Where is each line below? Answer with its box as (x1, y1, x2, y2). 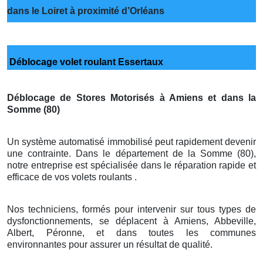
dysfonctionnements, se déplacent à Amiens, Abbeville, (7, 215, 256, 226)
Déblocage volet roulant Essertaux (7, 56, 163, 67)
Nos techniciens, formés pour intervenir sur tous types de (7, 204, 256, 214)
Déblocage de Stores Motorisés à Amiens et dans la (7, 92, 256, 103)
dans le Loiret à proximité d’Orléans (7, 5, 164, 16)
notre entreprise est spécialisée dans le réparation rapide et (7, 160, 256, 170)
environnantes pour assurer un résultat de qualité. (7, 239, 213, 249)
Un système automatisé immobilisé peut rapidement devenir (7, 136, 256, 147)
